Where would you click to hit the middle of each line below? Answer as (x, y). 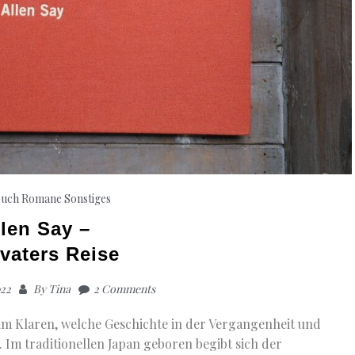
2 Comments (124, 288)
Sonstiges (88, 198)
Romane (42, 198)
